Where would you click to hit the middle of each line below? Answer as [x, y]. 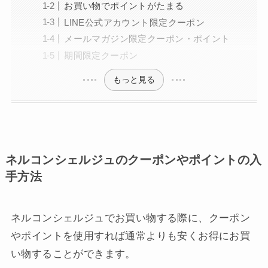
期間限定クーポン [101, 56]
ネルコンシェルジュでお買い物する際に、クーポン [130, 218]
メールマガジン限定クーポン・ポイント [147, 39]
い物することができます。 [73, 254]
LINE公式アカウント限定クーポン [135, 22]
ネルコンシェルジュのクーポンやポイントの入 [133, 160]
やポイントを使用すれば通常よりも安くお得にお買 [130, 236]
